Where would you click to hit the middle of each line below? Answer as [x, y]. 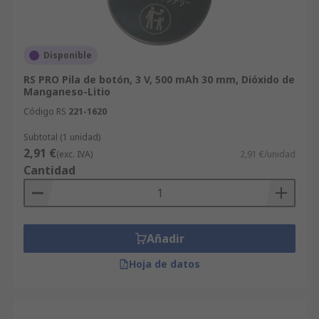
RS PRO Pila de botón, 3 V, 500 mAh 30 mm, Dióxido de [159, 79]
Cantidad [49, 170]
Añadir [165, 239]
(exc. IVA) [74, 154]
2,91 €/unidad [268, 154]
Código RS [45, 111]
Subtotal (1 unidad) [62, 137]
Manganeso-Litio [67, 91]
